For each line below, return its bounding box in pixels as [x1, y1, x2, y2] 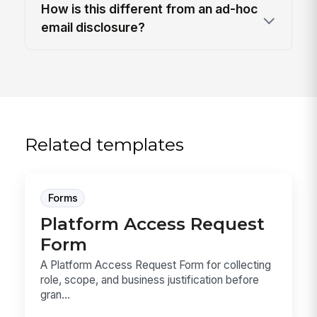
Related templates [25, 133, 185, 155]
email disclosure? [41, 20, 146, 35]
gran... [40, 288, 71, 302]
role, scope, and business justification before [40, 273, 260, 287]
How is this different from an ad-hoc [41, 1, 258, 17]
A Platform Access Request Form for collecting [40, 258, 272, 272]
